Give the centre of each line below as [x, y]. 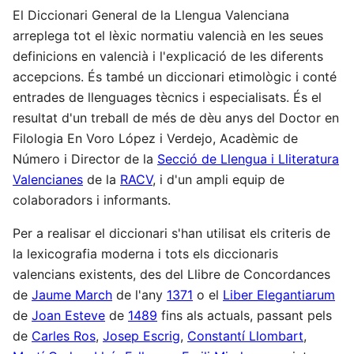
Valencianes [48, 179]
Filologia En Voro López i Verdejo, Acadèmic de [155, 138]
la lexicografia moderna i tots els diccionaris [145, 253]
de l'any [139, 294]
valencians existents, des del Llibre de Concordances [171, 274]
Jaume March [72, 294]
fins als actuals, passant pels [245, 315]
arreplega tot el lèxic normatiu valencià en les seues [168, 35]
